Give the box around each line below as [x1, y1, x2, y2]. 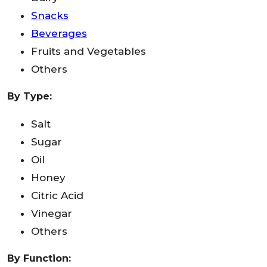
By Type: [7, 90, 52, 102]
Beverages [31, 27, 87, 39]
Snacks [31, 9, 69, 21]
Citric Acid [31, 189, 83, 201]
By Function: [7, 252, 71, 264]
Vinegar [31, 207, 72, 219]
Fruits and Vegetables [31, 45, 146, 57]
